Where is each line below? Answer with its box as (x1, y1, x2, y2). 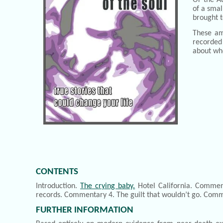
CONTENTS (36, 167, 78, 177)
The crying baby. (80, 182, 135, 190)
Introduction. (36, 182, 81, 190)
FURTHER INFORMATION (36, 205, 133, 215)
